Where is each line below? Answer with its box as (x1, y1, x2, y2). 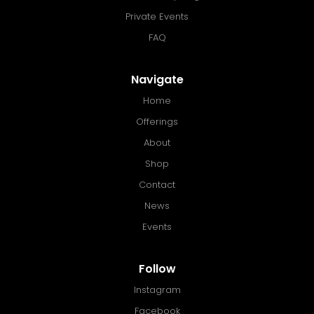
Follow (138, 260, 176, 277)
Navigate (130, 71, 184, 88)
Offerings (136, 114, 178, 128)
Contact (139, 177, 175, 191)
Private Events (125, 9, 189, 23)
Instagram (133, 282, 181, 296)
